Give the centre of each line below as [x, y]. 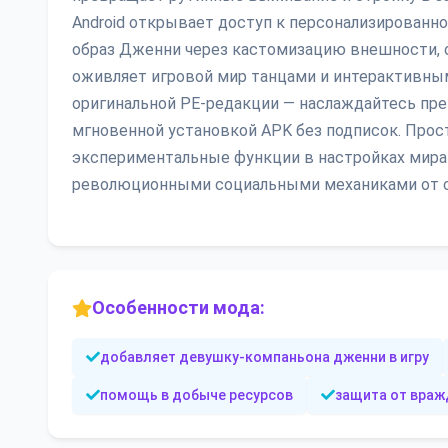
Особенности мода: [178, 307]
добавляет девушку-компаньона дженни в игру [264, 357]
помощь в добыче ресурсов [196, 395]
